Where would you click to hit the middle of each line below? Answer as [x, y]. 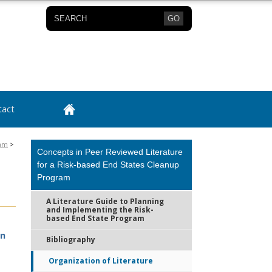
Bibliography [71, 240]
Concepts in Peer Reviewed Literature [110, 152]
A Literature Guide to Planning [105, 201]
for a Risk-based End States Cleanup [108, 165]
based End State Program [95, 218]
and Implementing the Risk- [100, 210]
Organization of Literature [101, 261]
